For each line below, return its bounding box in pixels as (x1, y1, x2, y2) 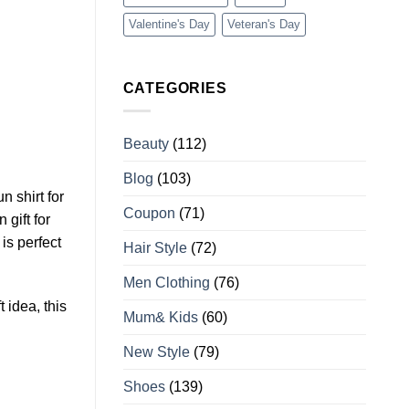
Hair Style (122, 239, 187, 256)
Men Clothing (122, 274, 210, 290)
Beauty (122, 135, 169, 152)
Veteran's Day (226, 17, 300, 32)
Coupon (122, 204, 175, 221)
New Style (122, 343, 190, 360)
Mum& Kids (122, 309, 198, 325)
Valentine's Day (128, 17, 210, 32)
